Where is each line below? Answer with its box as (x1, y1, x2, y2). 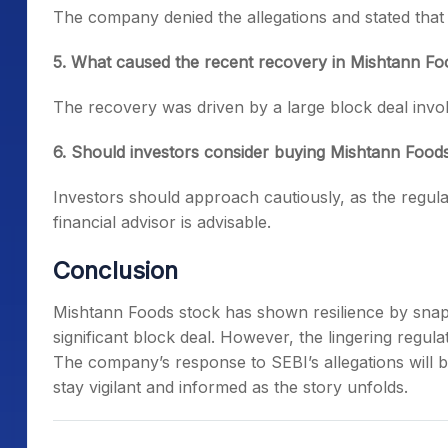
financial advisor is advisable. (53, 212, 271, 233)
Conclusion (53, 256, 178, 286)
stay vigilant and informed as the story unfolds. (53, 377, 408, 398)
